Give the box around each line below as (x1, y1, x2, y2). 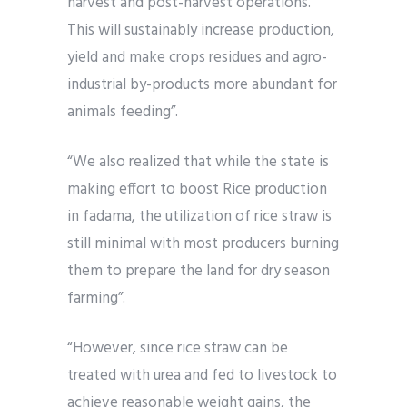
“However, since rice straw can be (67, 336, 288, 362)
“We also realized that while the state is (67, 150, 329, 175)
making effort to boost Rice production (67, 177, 327, 203)
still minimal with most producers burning (67, 232, 339, 257)
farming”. (67, 286, 125, 312)
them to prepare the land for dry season (67, 259, 330, 284)
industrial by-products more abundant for (67, 73, 337, 98)
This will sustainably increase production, (67, 18, 334, 44)
